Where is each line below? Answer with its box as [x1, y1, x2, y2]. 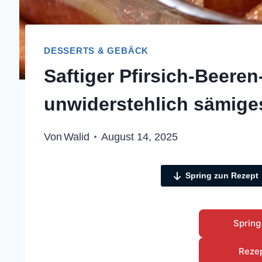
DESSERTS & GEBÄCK [44, 45, 149, 56]
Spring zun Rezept [185, 171, 258, 181]
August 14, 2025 [101, 131, 178, 143]
